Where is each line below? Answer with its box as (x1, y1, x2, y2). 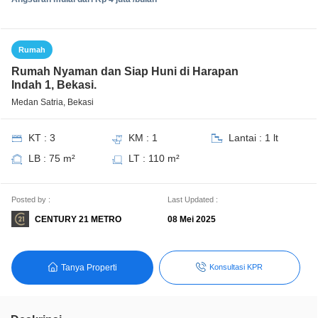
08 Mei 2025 (167, 214, 216, 224)
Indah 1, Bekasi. (11, 79, 97, 91)
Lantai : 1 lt (228, 132, 278, 143)
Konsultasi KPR (209, 263, 263, 272)
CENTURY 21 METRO (35, 214, 121, 224)
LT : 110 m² (128, 153, 180, 164)
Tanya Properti (60, 262, 117, 273)
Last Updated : (167, 195, 218, 204)
